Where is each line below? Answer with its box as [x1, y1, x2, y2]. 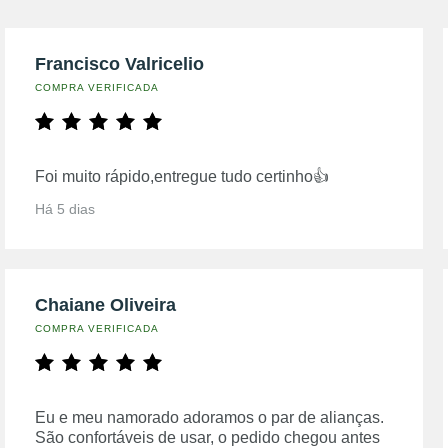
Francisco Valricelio [35, 53, 205, 74]
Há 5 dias [35, 200, 96, 217]
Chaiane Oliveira [35, 294, 177, 315]
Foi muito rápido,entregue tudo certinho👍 [35, 167, 330, 185]
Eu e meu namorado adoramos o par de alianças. [35, 408, 385, 426]
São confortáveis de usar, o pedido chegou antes [35, 428, 381, 446]
